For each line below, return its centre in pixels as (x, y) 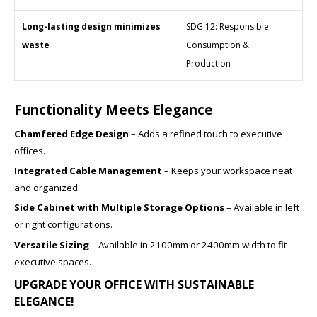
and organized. (47, 187)
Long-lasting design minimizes (91, 26)
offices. (30, 150)
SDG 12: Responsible (227, 26)
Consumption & (218, 45)
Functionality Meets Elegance (114, 109)
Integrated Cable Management (88, 170)
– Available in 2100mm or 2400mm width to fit (188, 244)
